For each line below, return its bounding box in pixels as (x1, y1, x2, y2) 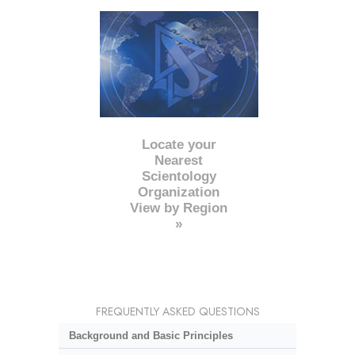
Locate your (141, 137, 216, 153)
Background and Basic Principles (68, 330, 233, 342)
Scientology (141, 169, 216, 185)
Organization (138, 185, 220, 200)
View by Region (130, 200, 228, 216)
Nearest (155, 153, 204, 169)
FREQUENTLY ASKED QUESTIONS (95, 303, 260, 320)
